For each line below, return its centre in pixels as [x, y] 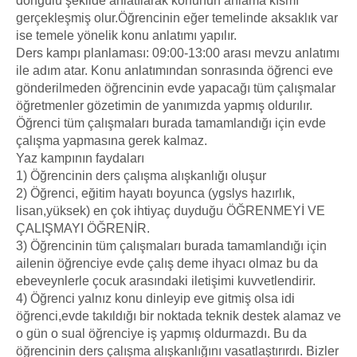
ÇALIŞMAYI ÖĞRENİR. [83, 228]
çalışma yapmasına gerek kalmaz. [112, 140]
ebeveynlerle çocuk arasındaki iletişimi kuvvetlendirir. [166, 280]
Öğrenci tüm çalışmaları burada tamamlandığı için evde [171, 123]
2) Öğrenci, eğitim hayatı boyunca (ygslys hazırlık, [155, 193]
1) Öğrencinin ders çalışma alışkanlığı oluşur [141, 175]
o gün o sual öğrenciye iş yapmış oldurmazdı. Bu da [161, 333]
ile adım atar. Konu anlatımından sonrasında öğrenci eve [175, 70]
